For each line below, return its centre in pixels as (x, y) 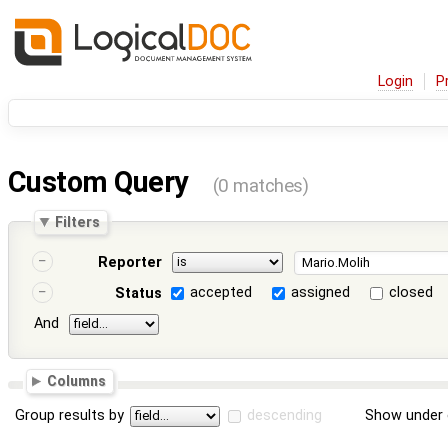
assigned (321, 293)
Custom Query (101, 182)
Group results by (70, 415)
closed (411, 293)
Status (138, 294)
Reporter (129, 263)
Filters (78, 221)
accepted (221, 293)
